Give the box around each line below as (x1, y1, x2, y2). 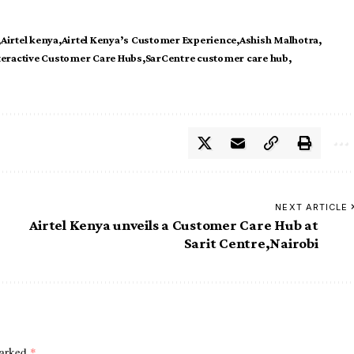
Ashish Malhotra (239, 32, 319, 46)
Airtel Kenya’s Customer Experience (61, 32, 237, 46)
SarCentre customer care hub (145, 51, 288, 64)
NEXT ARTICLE (275, 201, 348, 213)
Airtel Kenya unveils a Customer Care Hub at (29, 216, 318, 233)
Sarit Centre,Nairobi (183, 234, 318, 251)
